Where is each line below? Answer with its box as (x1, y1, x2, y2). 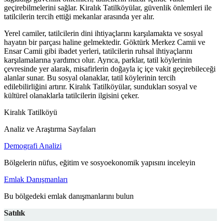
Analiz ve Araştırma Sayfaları (4, 125, 96, 134)
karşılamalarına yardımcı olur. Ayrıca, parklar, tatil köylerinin (4, 56, 192, 65)
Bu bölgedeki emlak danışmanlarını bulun (4, 192, 134, 201)
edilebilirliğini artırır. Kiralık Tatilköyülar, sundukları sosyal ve (4, 82, 197, 91)
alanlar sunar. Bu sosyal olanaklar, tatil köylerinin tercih (4, 74, 176, 82)
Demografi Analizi (4, 142, 62, 150)
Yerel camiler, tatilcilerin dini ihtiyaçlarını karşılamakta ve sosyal (4, 29, 203, 38)
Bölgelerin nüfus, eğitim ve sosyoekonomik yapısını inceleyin (4, 158, 195, 167)
